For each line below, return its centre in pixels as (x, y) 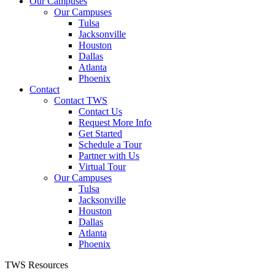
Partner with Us (109, 156)
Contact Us (100, 111)
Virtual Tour (102, 167)
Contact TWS (81, 100)
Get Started (100, 134)
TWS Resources (37, 265)
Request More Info (115, 122)
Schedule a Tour (110, 145)
